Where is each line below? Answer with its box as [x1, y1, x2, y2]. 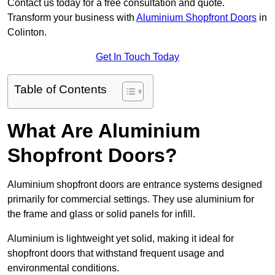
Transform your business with [7, 12, 136, 23]
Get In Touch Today [96, 52, 179, 63]
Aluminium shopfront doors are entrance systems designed [7, 179, 262, 190]
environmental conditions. [7, 263, 122, 274]
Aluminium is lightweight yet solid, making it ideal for [7, 233, 234, 244]
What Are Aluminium [7, 120, 200, 142]
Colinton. [7, 27, 47, 38]
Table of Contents [14, 83, 107, 96]
